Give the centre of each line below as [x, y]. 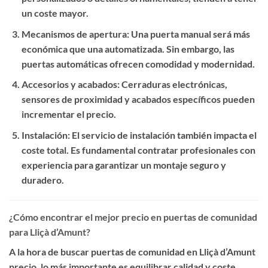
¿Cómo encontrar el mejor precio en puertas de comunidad [133, 217]
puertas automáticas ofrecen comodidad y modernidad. [138, 63]
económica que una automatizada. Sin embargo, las [128, 48]
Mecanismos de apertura [74, 33]
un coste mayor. [55, 13]
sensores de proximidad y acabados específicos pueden [138, 99]
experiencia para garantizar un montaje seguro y [124, 165]
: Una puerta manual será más [188, 33]
